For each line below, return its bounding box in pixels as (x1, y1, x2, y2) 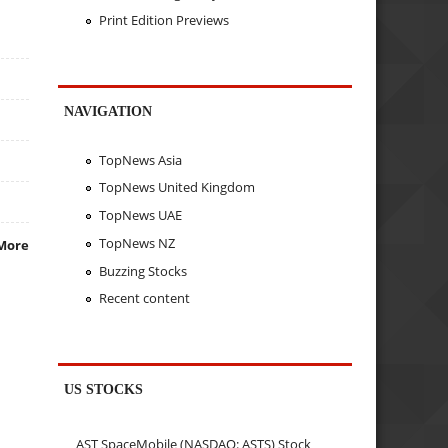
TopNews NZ (98, 233, 175, 252)
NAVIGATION (64, 103, 153, 120)
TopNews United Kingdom (98, 178, 255, 197)
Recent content (98, 289, 190, 308)
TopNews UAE (98, 206, 182, 225)
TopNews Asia (98, 150, 182, 169)
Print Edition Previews (98, 11, 229, 30)
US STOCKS (64, 381, 144, 398)
